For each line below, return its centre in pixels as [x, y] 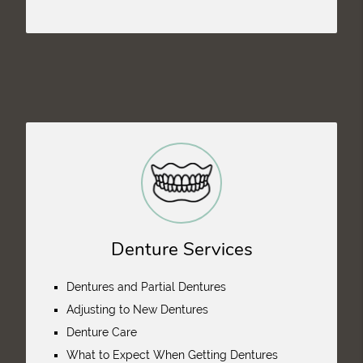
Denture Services [181, 249]
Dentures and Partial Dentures [146, 287]
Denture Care [101, 332]
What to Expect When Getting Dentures [172, 355]
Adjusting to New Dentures [137, 310]
